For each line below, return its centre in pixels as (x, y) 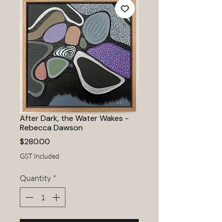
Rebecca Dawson (51, 128)
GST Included (40, 156)
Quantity (35, 178)
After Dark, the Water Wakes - (74, 118)
